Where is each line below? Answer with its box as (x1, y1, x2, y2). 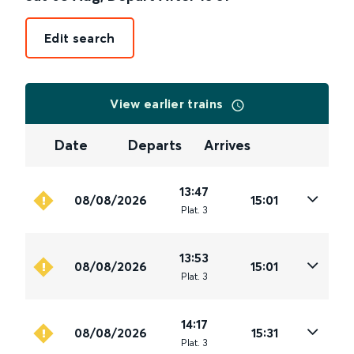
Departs (128, 136, 183, 155)
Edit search (44, 30, 115, 46)
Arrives (203, 136, 250, 155)
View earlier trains (110, 96, 227, 111)
